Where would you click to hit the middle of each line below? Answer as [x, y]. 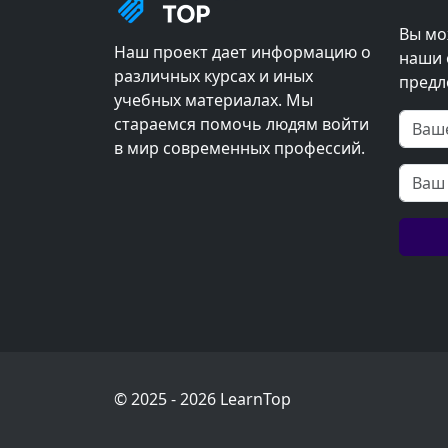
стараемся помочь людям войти [241, 123]
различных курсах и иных [213, 75]
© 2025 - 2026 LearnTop [202, 398]
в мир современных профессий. [239, 147]
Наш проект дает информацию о [242, 51]
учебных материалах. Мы [213, 99]
